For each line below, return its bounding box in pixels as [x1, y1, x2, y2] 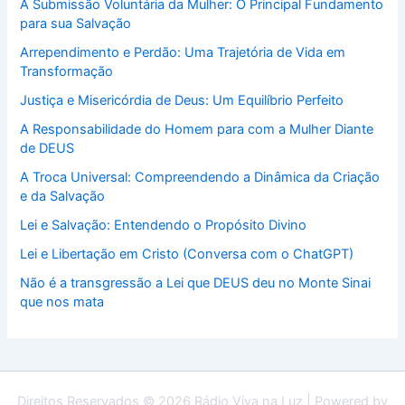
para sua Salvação [20, 14, 132, 32]
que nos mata [20, 293, 105, 310]
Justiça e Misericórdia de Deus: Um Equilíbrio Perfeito [20, 91, 344, 108]
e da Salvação [20, 187, 106, 204]
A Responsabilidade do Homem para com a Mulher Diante [20, 120, 374, 137]
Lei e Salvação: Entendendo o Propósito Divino [20, 216, 307, 233]
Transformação [20, 62, 114, 80]
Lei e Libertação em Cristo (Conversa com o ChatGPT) [20, 245, 354, 262]
